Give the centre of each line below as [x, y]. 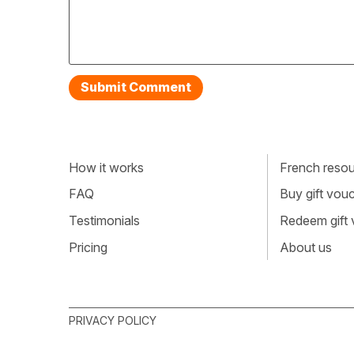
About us [305, 247]
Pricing [88, 247]
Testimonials [104, 220]
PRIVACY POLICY [113, 321]
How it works [106, 167]
